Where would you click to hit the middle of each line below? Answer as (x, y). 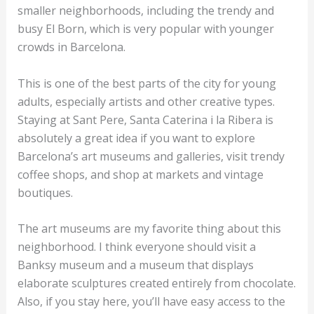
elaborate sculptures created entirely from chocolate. (156, 284)
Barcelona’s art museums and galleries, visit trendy (151, 156)
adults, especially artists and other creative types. (146, 101)
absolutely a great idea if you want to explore (136, 138)
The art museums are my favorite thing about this (149, 229)
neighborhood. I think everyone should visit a (136, 247)
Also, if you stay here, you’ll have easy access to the (151, 302)
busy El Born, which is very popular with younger (145, 29)
